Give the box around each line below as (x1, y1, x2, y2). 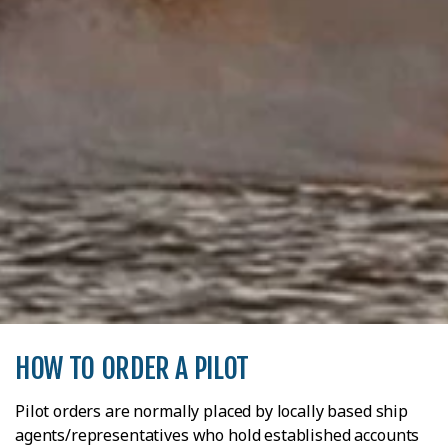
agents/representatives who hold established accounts (15, 423, 420, 446)
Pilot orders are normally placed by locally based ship (15, 399, 408, 422)
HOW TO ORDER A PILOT (15, 350, 249, 386)
